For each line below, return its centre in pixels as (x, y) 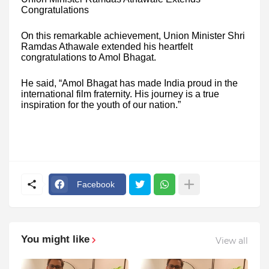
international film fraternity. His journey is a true (120, 94)
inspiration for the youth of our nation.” (101, 104)
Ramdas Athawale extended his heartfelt (107, 46)
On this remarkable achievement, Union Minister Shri (133, 35)
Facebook (96, 184)
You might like (55, 240)
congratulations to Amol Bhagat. (89, 57)
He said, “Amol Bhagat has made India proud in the (129, 83)
